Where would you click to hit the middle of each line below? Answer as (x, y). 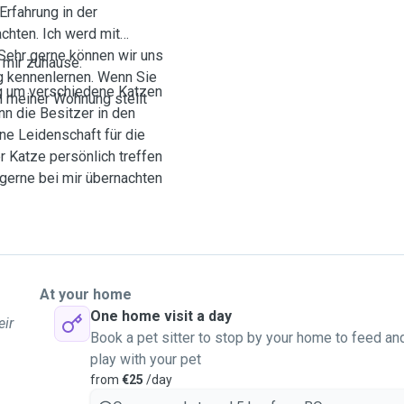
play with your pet (146, 359)
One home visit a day (161, 316)
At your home (86, 294)
